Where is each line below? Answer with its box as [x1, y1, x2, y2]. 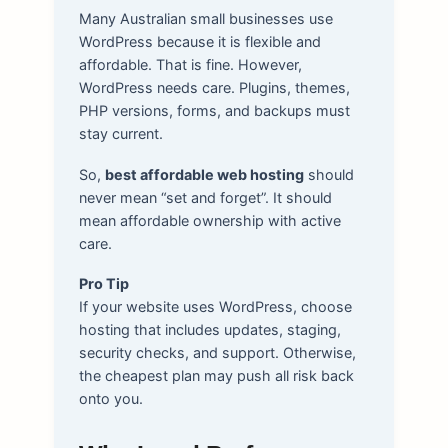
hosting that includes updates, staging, [78, 320, 341, 338]
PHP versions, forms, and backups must [78, 102, 350, 120]
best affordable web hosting [104, 165, 304, 183]
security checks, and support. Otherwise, [78, 343, 356, 361]
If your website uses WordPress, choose [78, 297, 352, 315]
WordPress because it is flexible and [78, 33, 321, 51]
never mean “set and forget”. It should [78, 188, 332, 206]
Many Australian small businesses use [78, 10, 333, 28]
